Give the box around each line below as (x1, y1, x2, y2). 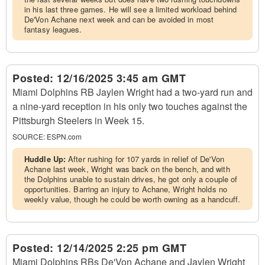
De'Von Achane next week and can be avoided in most (24, 14, 214, 25)
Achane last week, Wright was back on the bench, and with (24, 163, 230, 174)
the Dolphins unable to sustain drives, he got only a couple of (24, 173, 238, 185)
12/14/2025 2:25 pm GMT (57, 240, 186, 256)
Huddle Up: (24, 153, 69, 164)
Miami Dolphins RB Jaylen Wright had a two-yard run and (12, 85, 253, 99)
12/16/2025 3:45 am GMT (57, 70, 186, 86)
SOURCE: (12, 131, 45, 141)
